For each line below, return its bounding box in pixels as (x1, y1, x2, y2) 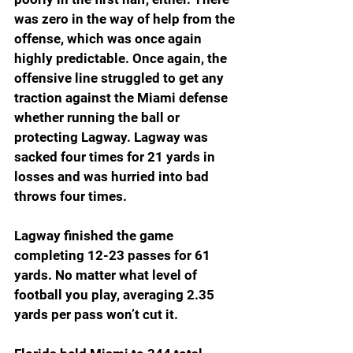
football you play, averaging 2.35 (14, 287, 217, 303)
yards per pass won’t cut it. (14, 307, 178, 323)
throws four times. (14, 188, 127, 205)
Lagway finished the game (14, 228, 176, 244)
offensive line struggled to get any (14, 70, 227, 87)
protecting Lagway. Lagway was (14, 129, 211, 146)
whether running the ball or (14, 110, 183, 126)
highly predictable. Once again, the (14, 50, 230, 67)
